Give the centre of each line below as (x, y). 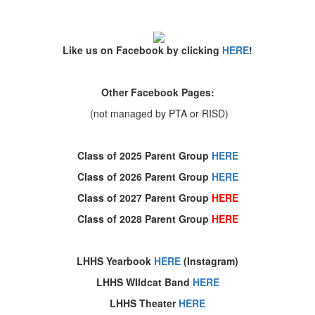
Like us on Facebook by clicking (142, 50)
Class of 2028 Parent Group (144, 218)
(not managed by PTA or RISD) (157, 113)
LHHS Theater (144, 303)
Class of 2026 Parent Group (144, 176)
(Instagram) (210, 261)
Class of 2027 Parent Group (144, 197)
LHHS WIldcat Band (144, 282)
